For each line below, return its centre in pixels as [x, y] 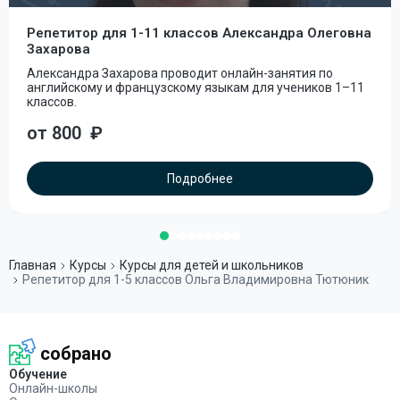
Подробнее [200, 179]
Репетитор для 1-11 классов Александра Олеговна [199, 33]
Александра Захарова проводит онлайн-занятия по [180, 73]
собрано [76, 354]
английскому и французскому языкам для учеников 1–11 [196, 87]
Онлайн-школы [53, 388]
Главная [33, 265]
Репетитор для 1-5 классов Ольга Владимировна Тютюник [196, 279]
